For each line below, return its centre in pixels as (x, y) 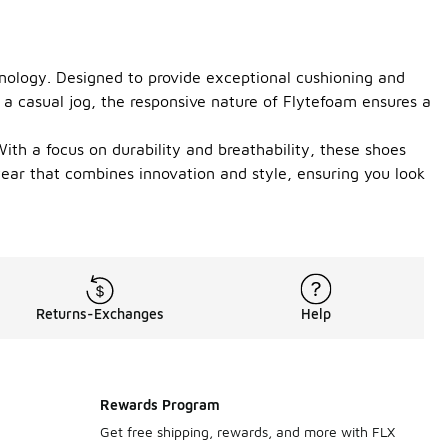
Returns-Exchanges (100, 313)
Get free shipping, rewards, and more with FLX (247, 431)
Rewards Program (160, 404)
